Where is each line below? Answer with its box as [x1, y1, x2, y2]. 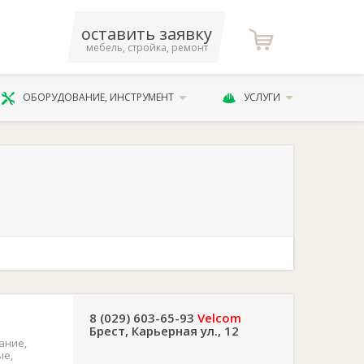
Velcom [197, 310, 241, 326]
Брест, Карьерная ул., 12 [89, 323, 239, 339]
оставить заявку [81, 23, 213, 45]
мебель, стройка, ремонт [85, 41, 208, 54]
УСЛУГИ [243, 90, 280, 104]
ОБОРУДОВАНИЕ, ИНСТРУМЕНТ [23, 90, 175, 104]
